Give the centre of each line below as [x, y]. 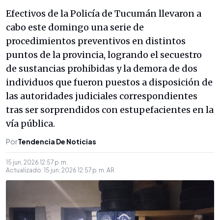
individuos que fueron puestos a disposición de [109, 82]
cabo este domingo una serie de [75, 27]
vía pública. [30, 124]
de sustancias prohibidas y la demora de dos [102, 69]
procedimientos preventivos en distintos [96, 41]
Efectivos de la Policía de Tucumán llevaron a [104, 14]
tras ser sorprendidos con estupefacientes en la [110, 110]
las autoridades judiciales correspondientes [102, 96]
